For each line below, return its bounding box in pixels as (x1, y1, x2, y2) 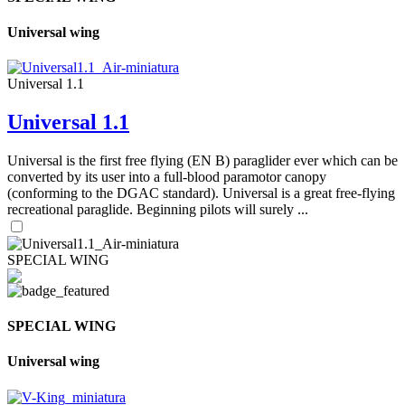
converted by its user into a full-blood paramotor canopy (7, 168, 326, 184)
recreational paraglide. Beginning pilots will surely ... (7, 201, 308, 217)
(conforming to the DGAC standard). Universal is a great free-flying (7, 184, 395, 201)
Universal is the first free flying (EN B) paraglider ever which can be (7, 152, 398, 168)
